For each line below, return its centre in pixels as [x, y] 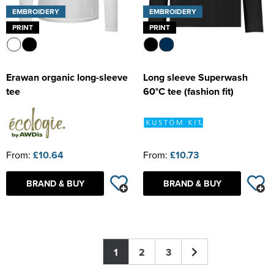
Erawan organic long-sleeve [67, 78]
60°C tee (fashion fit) [188, 92]
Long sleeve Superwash [195, 78]
